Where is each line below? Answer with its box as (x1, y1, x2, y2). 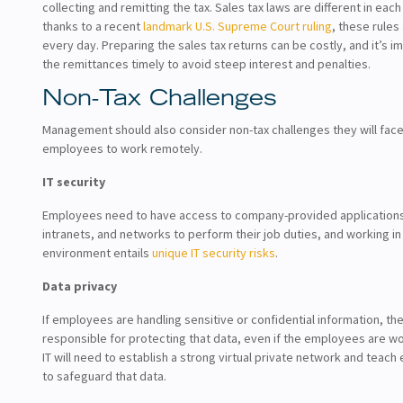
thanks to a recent (42, 17, 143, 34)
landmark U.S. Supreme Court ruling (143, 17, 332, 34)
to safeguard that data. (42, 367, 166, 384)
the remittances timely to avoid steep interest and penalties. (42, 55, 371, 72)
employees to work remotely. (42, 139, 202, 157)
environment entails (42, 244, 152, 261)
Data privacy (42, 277, 117, 294)
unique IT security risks (152, 244, 275, 261)
